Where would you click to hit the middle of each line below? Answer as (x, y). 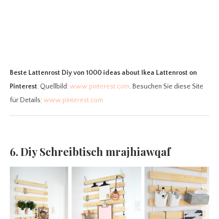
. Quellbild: (54, 87)
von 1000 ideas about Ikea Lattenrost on (135, 73)
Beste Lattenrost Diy (41, 73)
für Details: (27, 100)
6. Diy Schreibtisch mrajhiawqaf (90, 152)
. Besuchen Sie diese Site (166, 87)
